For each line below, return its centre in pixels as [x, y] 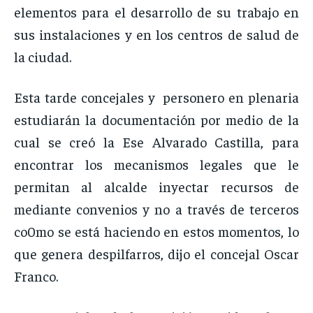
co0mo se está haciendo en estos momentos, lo [156, 231]
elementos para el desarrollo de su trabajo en [156, 12]
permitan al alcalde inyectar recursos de [156, 187]
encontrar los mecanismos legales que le [156, 164]
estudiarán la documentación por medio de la [156, 119]
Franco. [36, 276]
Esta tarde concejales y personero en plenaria [156, 97]
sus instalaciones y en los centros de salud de [156, 34]
